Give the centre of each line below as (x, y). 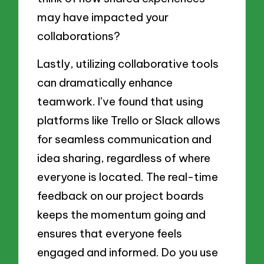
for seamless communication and (125, 139)
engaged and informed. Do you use (128, 253)
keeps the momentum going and (122, 215)
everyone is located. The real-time (128, 177)
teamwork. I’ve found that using (121, 102)
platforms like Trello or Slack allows (129, 121)
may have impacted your (103, 17)
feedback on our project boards (121, 196)
